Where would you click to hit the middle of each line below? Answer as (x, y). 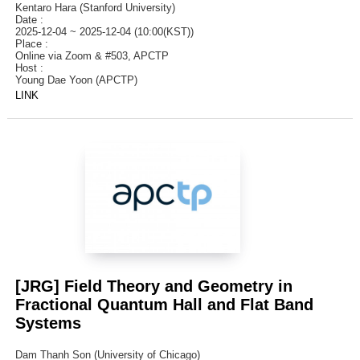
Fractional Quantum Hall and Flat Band (164, 304)
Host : (32, 67)
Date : (32, 19)
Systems (48, 323)
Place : (35, 43)
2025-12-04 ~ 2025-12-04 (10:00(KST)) (104, 31)
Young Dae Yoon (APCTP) (76, 80)
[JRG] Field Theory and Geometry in (153, 286)
